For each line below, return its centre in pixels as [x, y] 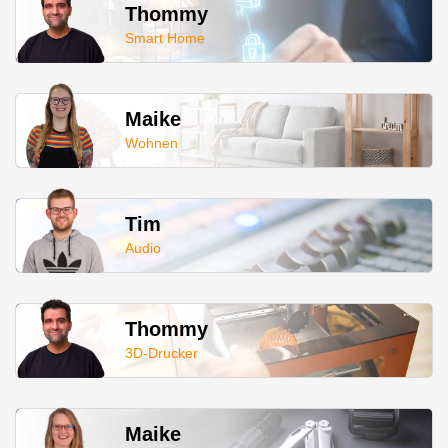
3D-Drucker [161, 352]
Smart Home [165, 37]
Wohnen [151, 142]
